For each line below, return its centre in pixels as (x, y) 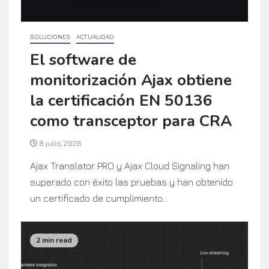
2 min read (54, 240)
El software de (83, 59)
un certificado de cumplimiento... (99, 198)
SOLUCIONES (50, 36)
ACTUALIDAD (95, 36)
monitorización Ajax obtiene (131, 80)
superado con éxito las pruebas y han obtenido (131, 182)
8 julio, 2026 (59, 143)
